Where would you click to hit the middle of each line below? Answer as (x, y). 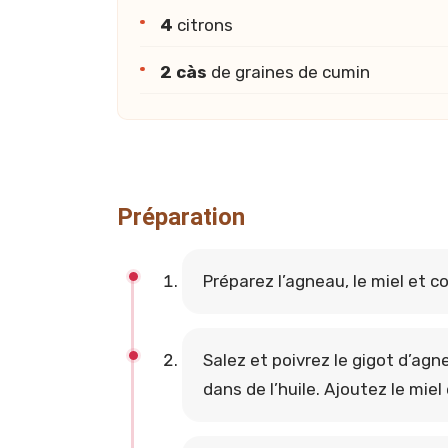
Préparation (181, 216)
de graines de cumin (289, 71)
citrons (203, 25)
